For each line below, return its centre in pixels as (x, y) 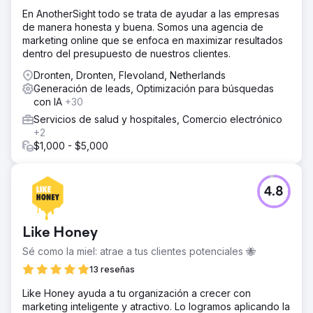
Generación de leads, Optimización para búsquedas (154, 88)
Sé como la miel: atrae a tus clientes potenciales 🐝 (139, 251)
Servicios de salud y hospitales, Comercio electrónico (158, 119)
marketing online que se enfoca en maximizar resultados (153, 40)
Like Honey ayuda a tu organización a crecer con (137, 293)
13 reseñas (112, 269)
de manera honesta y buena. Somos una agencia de (143, 27)
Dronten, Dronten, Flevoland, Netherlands (130, 75)
